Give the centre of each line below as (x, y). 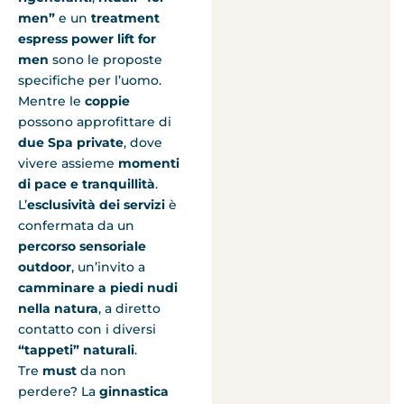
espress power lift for (87, 39)
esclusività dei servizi (96, 205)
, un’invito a (108, 267)
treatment (125, 18)
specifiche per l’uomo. (90, 81)
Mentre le (51, 101)
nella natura (58, 309)
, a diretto (129, 309)
